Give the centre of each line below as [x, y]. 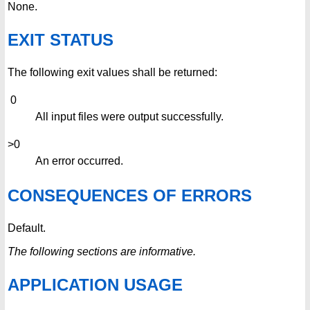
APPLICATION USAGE [95, 284]
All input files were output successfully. [129, 117]
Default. [27, 228]
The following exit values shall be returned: [112, 73]
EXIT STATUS [61, 40]
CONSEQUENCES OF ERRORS [130, 195]
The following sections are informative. [102, 251]
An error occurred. [79, 161]
